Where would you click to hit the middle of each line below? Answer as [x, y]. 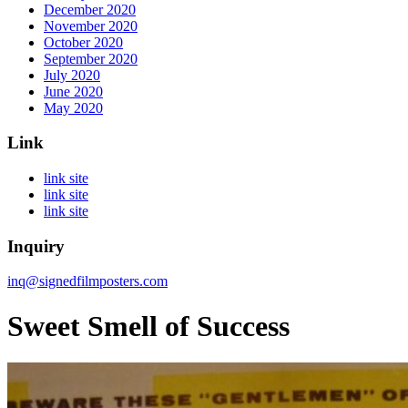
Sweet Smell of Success [148, 326]
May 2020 [73, 107]
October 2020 [83, 42]
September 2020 [91, 58]
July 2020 [72, 75]
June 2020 [73, 91]
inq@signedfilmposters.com [87, 281]
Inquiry [36, 246]
